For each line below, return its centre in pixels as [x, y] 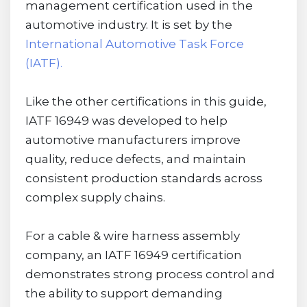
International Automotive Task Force [134, 44]
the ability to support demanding [124, 294]
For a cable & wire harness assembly [132, 236]
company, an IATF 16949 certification [133, 255]
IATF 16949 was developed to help [126, 121]
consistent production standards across [144, 179]
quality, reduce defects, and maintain [135, 159]
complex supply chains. [95, 198]
